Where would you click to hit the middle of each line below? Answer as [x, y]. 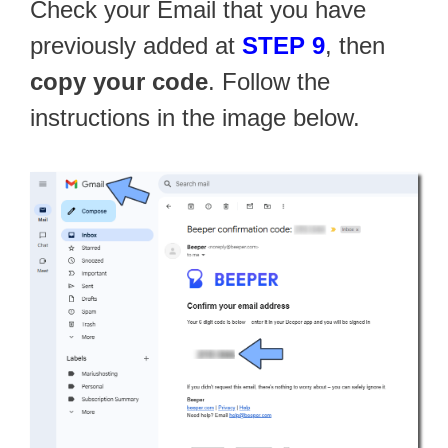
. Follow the [269, 81]
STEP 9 [283, 45]
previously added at [136, 45]
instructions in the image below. [195, 117]
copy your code [119, 81]
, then [355, 45]
